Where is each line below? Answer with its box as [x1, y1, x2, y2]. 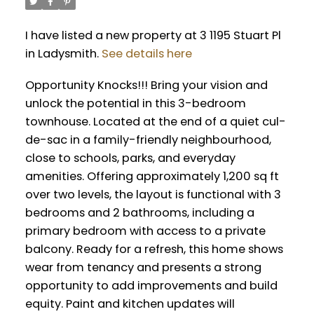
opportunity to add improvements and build [25, 278, 278, 294]
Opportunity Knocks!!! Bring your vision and [25, 77, 268, 94]
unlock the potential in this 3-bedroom [25, 95, 246, 112]
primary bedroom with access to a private [25, 223, 266, 240]
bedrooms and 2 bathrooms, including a [25, 205, 254, 221]
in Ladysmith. [25, 45, 102, 62]
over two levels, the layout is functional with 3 [25, 186, 281, 203]
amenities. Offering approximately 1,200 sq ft [25, 168, 279, 185]
